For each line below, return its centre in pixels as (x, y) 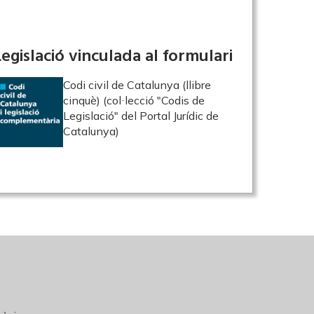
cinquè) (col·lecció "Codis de (134, 100)
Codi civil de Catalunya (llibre (137, 85)
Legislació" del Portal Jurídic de (141, 116)
